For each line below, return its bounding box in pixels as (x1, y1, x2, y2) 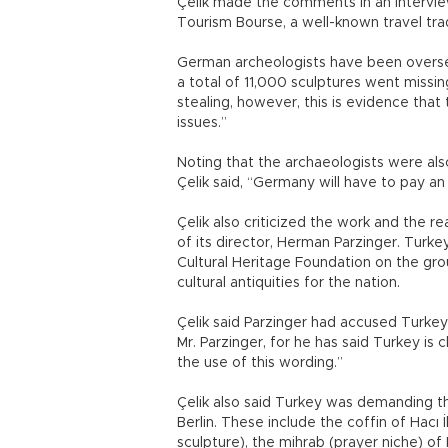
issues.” (177, 116, 227, 130)
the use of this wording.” (177, 356, 343, 370)
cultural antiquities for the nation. (177, 276, 400, 290)
